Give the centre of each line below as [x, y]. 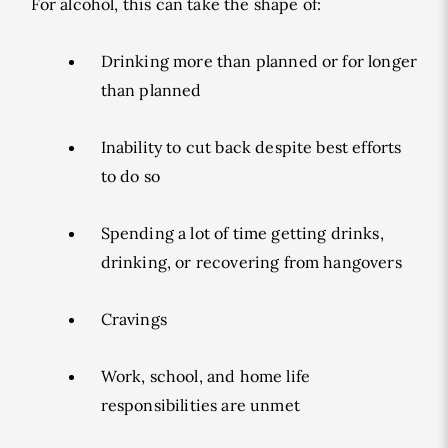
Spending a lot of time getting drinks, [242, 233]
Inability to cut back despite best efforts [251, 147]
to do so [130, 176]
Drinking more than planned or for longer [259, 61]
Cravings [133, 319]
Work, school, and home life [205, 376]
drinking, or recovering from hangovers [251, 262]
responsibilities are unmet [200, 405]
